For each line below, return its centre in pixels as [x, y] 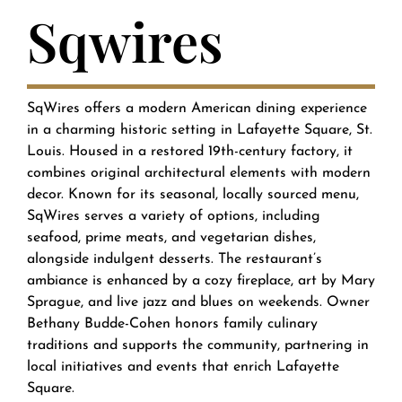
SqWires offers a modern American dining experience [197, 109]
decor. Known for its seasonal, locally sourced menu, [192, 195]
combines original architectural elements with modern [198, 174]
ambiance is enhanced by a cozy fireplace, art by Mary [201, 281]
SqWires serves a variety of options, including [173, 217]
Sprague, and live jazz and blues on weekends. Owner [198, 303]
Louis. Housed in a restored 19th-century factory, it [189, 152]
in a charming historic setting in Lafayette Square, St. [199, 131]
